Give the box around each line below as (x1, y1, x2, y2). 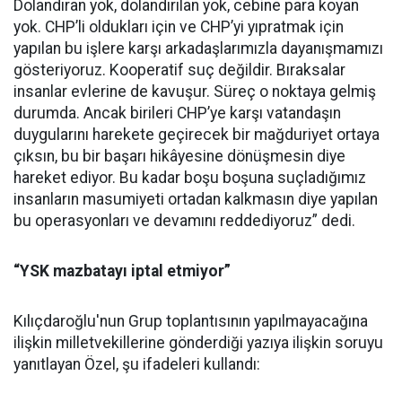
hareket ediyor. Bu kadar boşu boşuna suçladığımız (13, 169, 366, 188)
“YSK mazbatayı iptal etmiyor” (13, 262, 231, 281)
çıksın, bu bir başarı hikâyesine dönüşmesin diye (13, 147, 345, 166)
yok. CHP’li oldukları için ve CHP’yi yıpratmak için (13, 18, 344, 37)
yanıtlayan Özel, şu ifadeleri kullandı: (13, 355, 260, 374)
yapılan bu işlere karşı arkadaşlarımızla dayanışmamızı (13, 39, 383, 58)
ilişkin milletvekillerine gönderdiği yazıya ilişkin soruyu (13, 334, 383, 353)
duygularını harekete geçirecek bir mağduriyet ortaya (13, 126, 380, 144)
